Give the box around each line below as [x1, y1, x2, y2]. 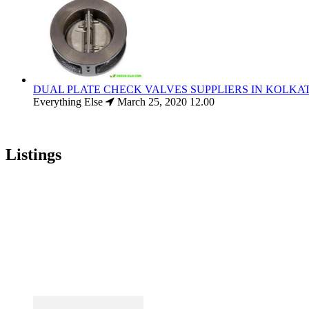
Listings [6, 146, 61, 164]
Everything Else [33, 96, 103, 108]
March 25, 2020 [117, 96, 190, 108]
